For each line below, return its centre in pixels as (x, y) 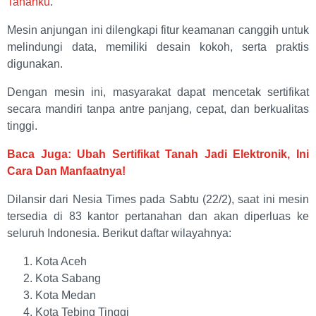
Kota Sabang (68, 279)
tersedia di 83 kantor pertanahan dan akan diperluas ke (158, 217)
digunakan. (36, 64)
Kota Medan (66, 296)
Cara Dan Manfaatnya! (66, 171)
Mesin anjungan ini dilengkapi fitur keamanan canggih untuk (158, 30)
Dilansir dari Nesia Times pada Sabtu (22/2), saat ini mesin (158, 200)
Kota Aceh (61, 262)
